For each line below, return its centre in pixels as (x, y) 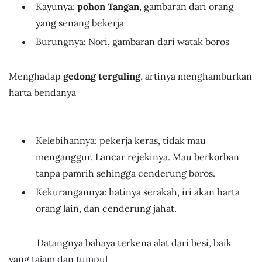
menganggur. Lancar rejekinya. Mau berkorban (137, 156)
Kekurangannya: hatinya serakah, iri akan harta (138, 192)
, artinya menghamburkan (196, 76)
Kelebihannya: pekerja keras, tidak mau (121, 140)
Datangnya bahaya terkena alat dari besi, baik (120, 242)
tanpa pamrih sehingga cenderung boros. (125, 173)
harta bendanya (42, 93)
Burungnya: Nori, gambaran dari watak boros (132, 41)
